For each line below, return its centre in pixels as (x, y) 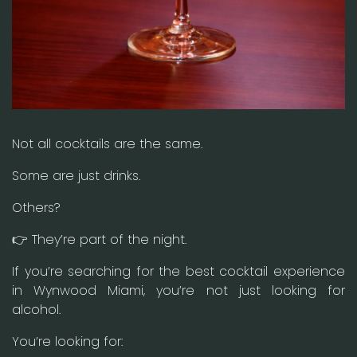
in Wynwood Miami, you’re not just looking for (178, 290)
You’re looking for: (67, 341)
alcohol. (36, 309)
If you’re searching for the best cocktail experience (178, 271)
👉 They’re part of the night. (99, 239)
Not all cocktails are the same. (107, 143)
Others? (36, 207)
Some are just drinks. (76, 175)
